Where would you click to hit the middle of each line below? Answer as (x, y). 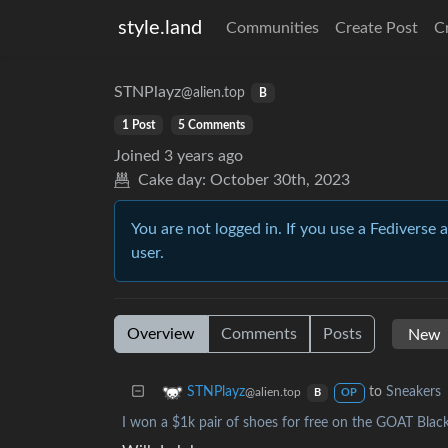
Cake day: (172, 180)
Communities (272, 28)
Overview (161, 334)
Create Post (376, 28)
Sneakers (414, 392)
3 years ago (203, 156)
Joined (137, 156)
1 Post (138, 125)
